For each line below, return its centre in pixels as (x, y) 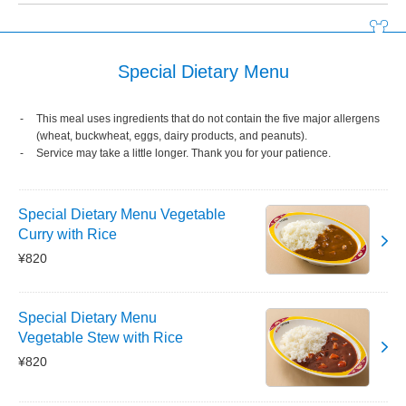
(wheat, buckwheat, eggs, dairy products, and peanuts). (172, 136)
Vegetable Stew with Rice (101, 338)
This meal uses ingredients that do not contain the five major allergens (208, 119)
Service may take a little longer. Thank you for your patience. (184, 154)
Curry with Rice (68, 235)
